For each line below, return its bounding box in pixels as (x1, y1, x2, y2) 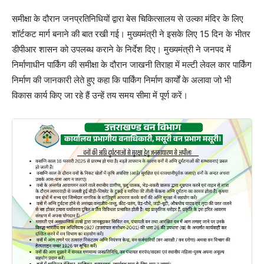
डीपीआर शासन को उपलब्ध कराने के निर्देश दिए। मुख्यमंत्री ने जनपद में (12, 44, 231, 55)
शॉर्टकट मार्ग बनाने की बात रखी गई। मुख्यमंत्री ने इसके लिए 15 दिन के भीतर (12, 28, 250, 40)
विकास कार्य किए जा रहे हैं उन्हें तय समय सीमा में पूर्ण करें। (12, 90, 188, 101)
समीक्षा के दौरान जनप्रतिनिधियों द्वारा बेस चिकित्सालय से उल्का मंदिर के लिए (12, 13, 243, 25)
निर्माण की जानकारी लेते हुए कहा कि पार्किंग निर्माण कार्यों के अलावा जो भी (12, 74, 231, 86)
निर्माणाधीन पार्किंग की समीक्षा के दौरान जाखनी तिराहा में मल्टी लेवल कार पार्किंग (12, 59, 252, 71)
